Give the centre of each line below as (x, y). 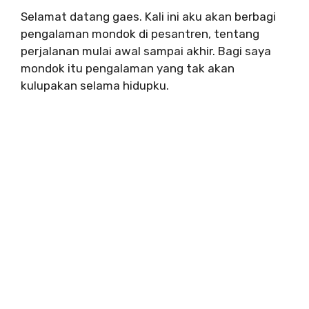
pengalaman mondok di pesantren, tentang (140, 34)
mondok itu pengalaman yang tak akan (128, 68)
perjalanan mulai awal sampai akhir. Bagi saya (146, 51)
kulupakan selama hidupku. (95, 86)
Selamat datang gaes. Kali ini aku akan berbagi (148, 17)
